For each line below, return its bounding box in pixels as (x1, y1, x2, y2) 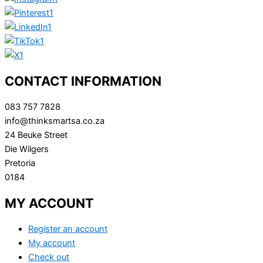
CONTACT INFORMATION (5, 73, 161, 89)
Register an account (28, 224, 107, 235)
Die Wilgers (5, 143, 49, 154)
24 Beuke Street (5, 129, 68, 140)
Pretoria (5, 157, 35, 168)
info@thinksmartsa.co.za (5, 115, 104, 126)
